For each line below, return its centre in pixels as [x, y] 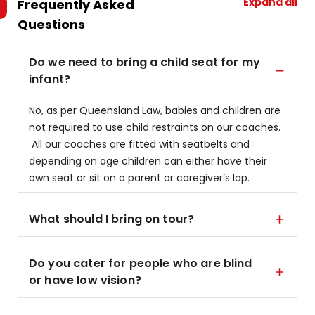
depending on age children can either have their [148, 161]
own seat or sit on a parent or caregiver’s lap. [141, 178]
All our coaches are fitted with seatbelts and [139, 144]
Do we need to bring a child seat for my [144, 62]
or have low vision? [85, 280]
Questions [51, 24]
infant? [50, 79]
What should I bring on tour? [112, 219]
